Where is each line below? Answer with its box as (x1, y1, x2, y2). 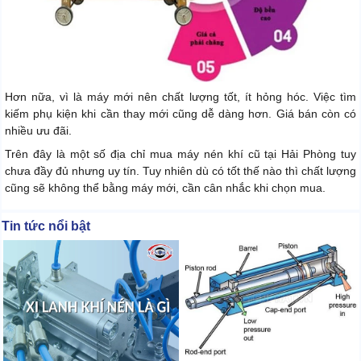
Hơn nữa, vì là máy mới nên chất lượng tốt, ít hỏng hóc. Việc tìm (5, 90, 356, 104)
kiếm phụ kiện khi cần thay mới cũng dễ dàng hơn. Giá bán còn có (5, 107, 356, 121)
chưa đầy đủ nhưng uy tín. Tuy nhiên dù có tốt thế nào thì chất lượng (5, 164, 356, 178)
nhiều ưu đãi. (5, 124, 72, 138)
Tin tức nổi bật (2, 219, 90, 234)
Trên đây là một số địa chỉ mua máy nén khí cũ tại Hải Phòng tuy (5, 147, 356, 161)
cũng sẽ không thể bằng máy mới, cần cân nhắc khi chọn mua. (5, 181, 326, 195)
